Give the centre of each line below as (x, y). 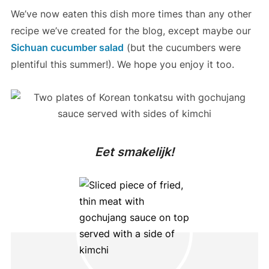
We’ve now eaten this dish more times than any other (131, 14)
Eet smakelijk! (134, 152)
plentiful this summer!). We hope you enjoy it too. (122, 64)
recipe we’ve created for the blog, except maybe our (131, 30)
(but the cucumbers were (182, 47)
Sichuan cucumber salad (67, 47)
